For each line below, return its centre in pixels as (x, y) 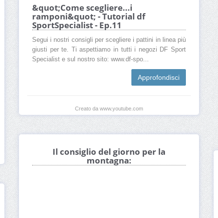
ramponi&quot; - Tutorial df (89, 17)
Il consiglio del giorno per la (109, 152)
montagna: (109, 161)
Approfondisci (159, 78)
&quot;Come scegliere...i (82, 8)
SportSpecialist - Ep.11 (77, 25)
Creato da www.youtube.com (109, 109)
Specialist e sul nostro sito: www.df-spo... (91, 60)
